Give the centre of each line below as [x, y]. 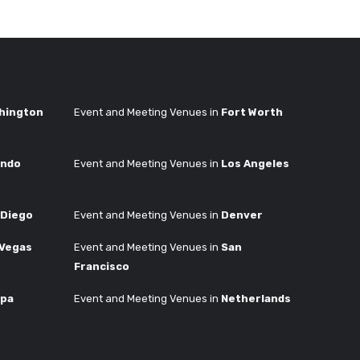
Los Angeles [255, 163]
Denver [242, 215]
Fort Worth [252, 112]
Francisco [102, 266]
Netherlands [256, 298]
